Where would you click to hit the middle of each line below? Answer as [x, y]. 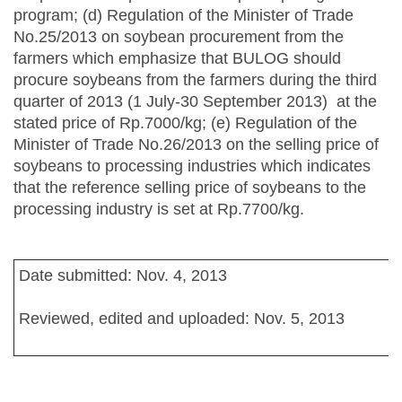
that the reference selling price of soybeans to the [190, 188]
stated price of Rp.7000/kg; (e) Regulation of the [185, 123]
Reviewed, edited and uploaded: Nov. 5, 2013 [182, 319]
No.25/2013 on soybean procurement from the [179, 37]
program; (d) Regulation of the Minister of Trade [184, 15]
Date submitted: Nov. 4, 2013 [123, 275]
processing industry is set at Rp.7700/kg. [159, 209]
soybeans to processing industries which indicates [192, 166]
